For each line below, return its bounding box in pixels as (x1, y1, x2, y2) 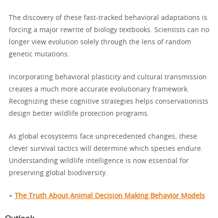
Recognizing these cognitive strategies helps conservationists (9, 98, 208, 106)
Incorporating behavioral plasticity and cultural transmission (9, 74, 207, 81)
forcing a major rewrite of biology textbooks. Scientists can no (9, 27, 209, 34)
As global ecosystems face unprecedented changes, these (9, 133, 197, 141)
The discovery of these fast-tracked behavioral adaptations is (9, 15, 207, 22)
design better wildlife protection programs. (9, 110, 149, 118)
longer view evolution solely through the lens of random (9, 39, 191, 46)
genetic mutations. (9, 51, 70, 58)
